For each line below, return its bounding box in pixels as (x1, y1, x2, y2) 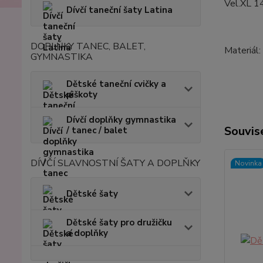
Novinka (234, 159, 262, 168)
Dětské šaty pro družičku (66, 216, 172, 228)
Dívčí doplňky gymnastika (66, 113, 176, 126)
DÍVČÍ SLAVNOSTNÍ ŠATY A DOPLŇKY (31, 156, 200, 170)
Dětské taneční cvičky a (66, 77, 166, 90)
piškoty (66, 88, 97, 100)
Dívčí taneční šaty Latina (66, 4, 173, 16)
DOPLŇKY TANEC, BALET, (31, 39, 146, 53)
